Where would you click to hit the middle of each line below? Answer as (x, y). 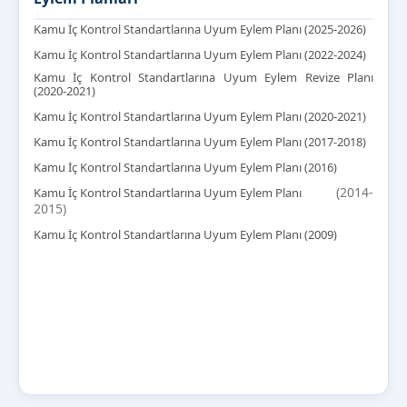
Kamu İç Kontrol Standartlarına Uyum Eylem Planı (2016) (185, 168)
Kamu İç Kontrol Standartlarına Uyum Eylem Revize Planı (203, 78)
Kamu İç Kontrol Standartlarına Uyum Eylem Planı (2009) (185, 235)
